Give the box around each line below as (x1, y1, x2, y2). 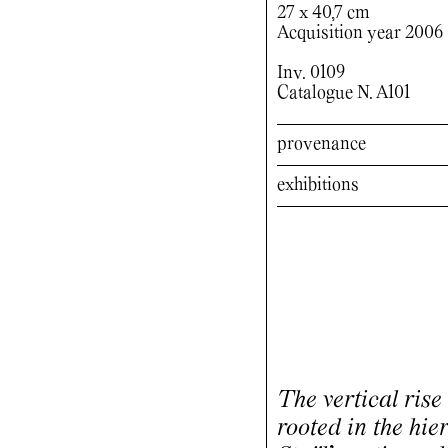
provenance (276, 135, 366, 153)
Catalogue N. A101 (276, 84, 410, 102)
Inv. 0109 (276, 64, 345, 82)
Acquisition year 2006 (276, 24, 443, 42)
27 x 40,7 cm (276, 4, 370, 22)
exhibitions (276, 176, 359, 194)
